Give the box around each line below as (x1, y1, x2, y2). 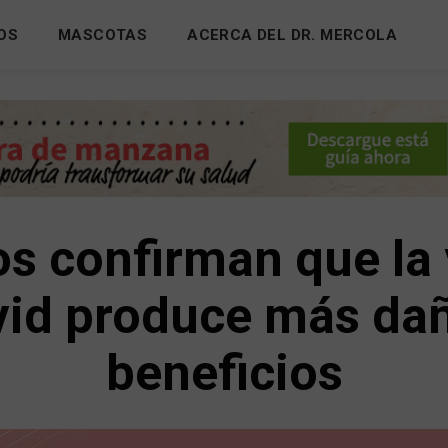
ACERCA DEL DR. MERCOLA (187, 26, 398, 44)
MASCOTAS (58, 26, 148, 44)
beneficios (105, 344, 343, 403)
